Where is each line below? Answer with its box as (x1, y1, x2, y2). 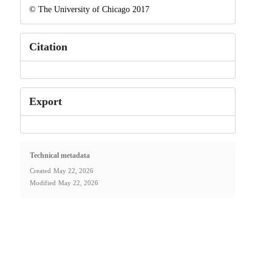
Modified (29, 179, 56, 187)
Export (29, 95, 62, 107)
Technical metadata (29, 151, 90, 160)
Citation (29, 40, 67, 53)
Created (29, 167, 51, 175)
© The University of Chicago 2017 (29, 4, 149, 14)
